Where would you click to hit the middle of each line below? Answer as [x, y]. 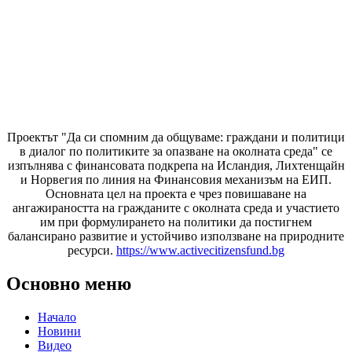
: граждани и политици [282, 137]
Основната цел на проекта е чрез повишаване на [176, 194]
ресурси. [92, 251]
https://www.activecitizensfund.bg [200, 251]
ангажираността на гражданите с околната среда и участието [176, 208]
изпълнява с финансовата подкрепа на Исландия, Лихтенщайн [176, 166]
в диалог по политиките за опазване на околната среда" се [176, 152]
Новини [59, 331]
